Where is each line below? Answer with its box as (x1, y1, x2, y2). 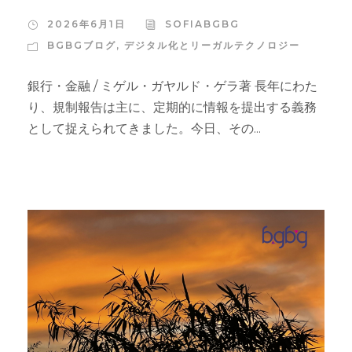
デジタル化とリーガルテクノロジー (124, 39, 300, 52)
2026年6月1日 (47, 18, 126, 31)
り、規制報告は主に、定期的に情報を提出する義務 (27, 100, 317, 115)
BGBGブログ (47, 39, 116, 52)
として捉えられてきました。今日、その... (27, 121, 261, 137)
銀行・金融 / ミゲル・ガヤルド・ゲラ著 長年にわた (27, 79, 317, 94)
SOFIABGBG (165, 18, 240, 31)
